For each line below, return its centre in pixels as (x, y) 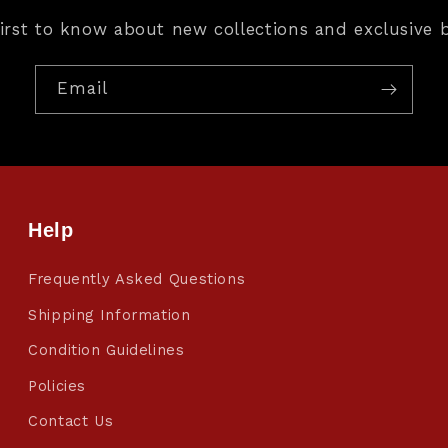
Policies (57, 385)
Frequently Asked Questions (137, 279)
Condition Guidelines (106, 350)
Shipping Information (109, 314)
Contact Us (71, 421)
